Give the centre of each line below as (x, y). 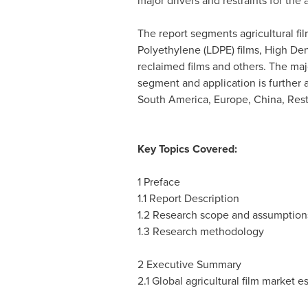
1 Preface (158, 182)
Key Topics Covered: (187, 149)
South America (173, 100)
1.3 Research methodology (200, 232)
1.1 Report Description (188, 199)
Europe (231, 100)
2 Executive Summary (189, 265)
